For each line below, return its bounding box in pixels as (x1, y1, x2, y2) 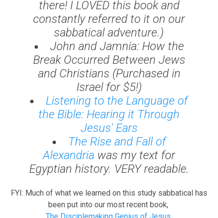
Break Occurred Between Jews (33, 53, 185, 67)
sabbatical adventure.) (54, 25, 164, 39)
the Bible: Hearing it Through (38, 107, 180, 121)
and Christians (37, 66, 109, 80)
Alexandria (43, 148, 94, 162)
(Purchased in (109, 66, 181, 80)
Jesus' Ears (80, 121, 138, 135)
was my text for (94, 148, 175, 162)
